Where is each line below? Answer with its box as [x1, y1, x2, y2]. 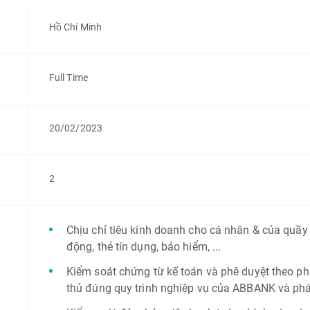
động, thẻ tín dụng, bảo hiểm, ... [66, 240, 221, 253]
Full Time [48, 72, 88, 83]
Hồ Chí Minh [48, 21, 102, 33]
